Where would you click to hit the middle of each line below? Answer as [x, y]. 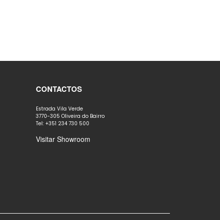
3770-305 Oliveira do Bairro [70, 116]
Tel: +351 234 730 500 [63, 124]
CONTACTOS [59, 89]
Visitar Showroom [63, 139]
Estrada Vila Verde [59, 109]
